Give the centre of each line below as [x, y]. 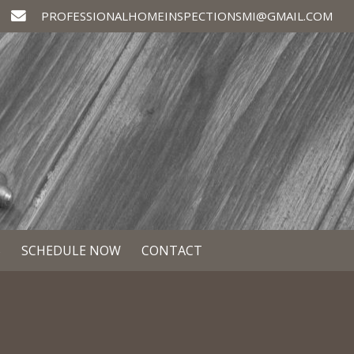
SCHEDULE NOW [72, 250]
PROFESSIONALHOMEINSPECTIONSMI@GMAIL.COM [187, 15]
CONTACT [172, 250]
